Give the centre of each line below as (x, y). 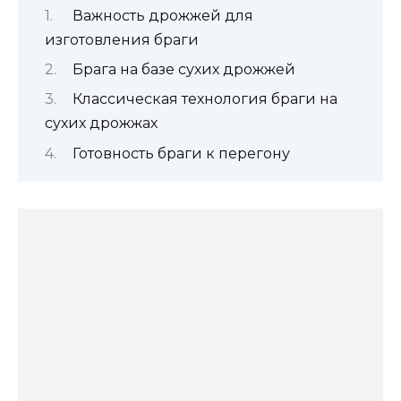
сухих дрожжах (101, 124)
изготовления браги (122, 39)
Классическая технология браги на (205, 99)
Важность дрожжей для (162, 15)
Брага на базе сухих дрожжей (183, 69)
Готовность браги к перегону (181, 153)
